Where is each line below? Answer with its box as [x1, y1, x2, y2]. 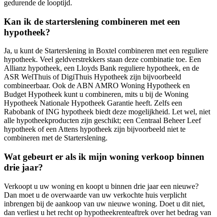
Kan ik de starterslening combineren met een [4, 16, 180, 27]
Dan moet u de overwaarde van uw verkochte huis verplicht [4, 190, 186, 199]
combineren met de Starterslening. [4, 134, 108, 142]
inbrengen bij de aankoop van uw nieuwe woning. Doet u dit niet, [4, 199, 205, 208]
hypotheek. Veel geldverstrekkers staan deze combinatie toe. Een [4, 55, 201, 64]
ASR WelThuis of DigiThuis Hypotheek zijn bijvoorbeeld [4, 73, 181, 81]
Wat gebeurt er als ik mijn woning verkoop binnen [4, 152, 204, 162]
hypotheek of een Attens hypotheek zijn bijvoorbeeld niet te [4, 125, 186, 134]
